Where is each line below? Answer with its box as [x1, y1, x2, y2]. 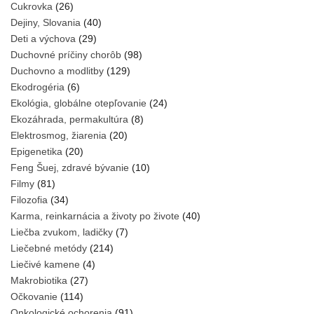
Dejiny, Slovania [11, 17, 81, 29]
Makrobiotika [11, 275, 67, 287]
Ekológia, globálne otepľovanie [11, 97, 146, 109]
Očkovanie [11, 291, 57, 303]
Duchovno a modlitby [11, 65, 104, 77]
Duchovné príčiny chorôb [11, 49, 121, 61]
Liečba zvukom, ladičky [11, 226, 113, 238]
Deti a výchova [11, 33, 76, 45]
